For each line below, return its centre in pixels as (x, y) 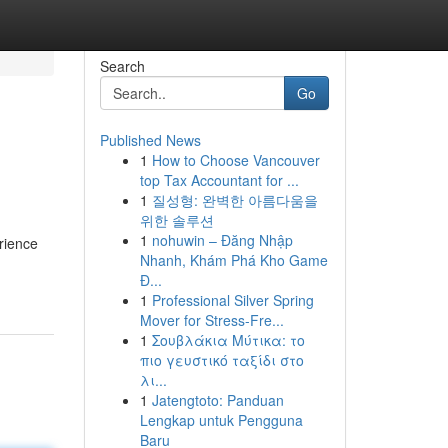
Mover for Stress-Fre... (211, 320)
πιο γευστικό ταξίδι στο (221, 360)
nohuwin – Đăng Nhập (222, 240)
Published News (150, 140)
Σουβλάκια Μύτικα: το (228, 340)
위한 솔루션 (176, 220)
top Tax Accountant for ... (219, 180)
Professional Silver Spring (232, 300)
